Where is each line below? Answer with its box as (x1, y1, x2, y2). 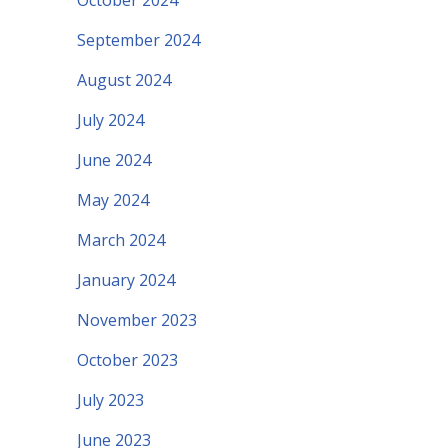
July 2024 (77, 109, 144, 132)
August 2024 (77, 69, 171, 92)
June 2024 (77, 149, 151, 172)
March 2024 (77, 229, 165, 252)
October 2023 (77, 349, 178, 372)
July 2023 (77, 389, 144, 412)
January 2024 (77, 269, 175, 292)
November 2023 (77, 309, 197, 332)
